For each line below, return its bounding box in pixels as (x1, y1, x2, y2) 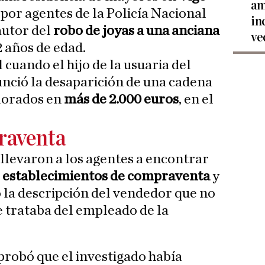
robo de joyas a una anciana (53, 24, 220, 38)
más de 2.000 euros (64, 92, 179, 107)
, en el (179, 92, 214, 107)
